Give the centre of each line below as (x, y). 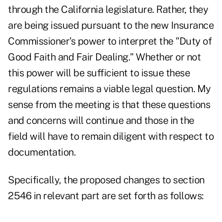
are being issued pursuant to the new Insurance (111, 26)
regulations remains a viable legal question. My (110, 89)
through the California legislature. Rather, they (108, 10)
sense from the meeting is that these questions (109, 105)
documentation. (42, 152)
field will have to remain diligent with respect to (111, 137)
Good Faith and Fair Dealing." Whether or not (104, 57)
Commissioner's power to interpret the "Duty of (110, 41)
